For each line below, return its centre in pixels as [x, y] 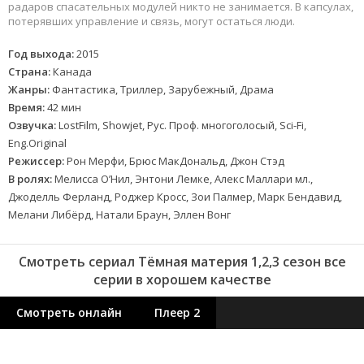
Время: [26, 108]
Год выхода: [41, 54]
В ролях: [30, 179]
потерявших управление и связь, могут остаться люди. [152, 22]
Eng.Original [37, 143]
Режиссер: [36, 161]
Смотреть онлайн [69, 313]
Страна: [29, 72]
